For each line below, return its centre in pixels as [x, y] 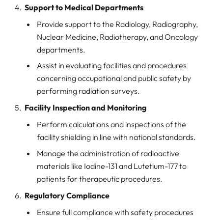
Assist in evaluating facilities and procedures [112, 66]
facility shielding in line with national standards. [116, 137]
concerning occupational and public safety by [114, 78]
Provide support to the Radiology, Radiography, [117, 24]
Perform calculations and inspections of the [111, 124]
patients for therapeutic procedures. [100, 179]
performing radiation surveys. [88, 91]
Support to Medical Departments [84, 7]
